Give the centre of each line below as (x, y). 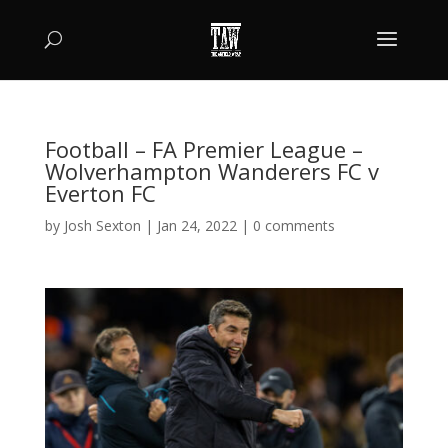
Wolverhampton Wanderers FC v (211, 171)
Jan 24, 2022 (196, 225)
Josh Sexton (102, 225)
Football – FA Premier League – (203, 149)
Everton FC (100, 193)
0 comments (293, 225)
